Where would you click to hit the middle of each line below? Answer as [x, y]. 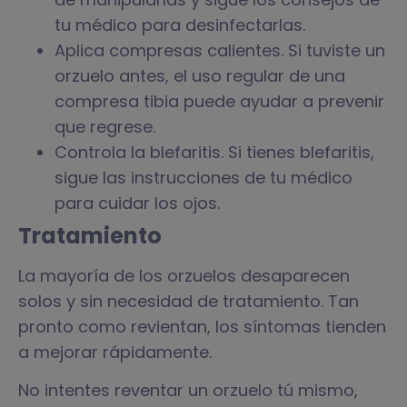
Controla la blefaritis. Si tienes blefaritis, [214, 152]
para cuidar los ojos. [137, 203]
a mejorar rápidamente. [115, 352]
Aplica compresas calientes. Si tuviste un [220, 50]
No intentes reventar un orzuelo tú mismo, [188, 391]
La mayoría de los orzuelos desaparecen [184, 275]
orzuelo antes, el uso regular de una [200, 75]
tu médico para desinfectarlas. [180, 25]
